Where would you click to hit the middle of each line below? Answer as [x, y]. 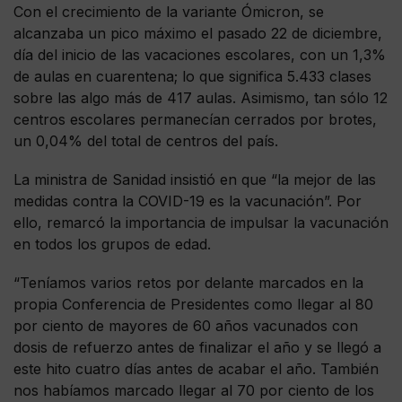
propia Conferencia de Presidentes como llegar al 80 [193, 304]
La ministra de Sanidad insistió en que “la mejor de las [195, 179]
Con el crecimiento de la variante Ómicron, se [169, 11]
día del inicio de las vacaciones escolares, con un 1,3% [200, 54]
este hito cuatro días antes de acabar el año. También [196, 368]
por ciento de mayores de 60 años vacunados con [186, 325]
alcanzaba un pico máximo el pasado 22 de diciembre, [198, 33]
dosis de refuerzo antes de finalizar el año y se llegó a [197, 347]
